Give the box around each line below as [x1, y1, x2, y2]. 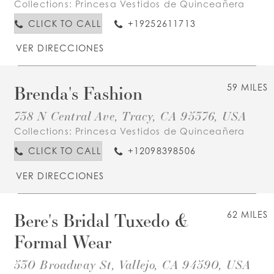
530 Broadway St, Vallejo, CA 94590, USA [13, 256, 251, 273]
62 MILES [226, 209, 268, 220]
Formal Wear [13, 230, 111, 254]
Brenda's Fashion [13, 81, 143, 105]
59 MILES [226, 81, 268, 92]
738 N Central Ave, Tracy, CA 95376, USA [13, 108, 247, 124]
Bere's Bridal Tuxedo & [13, 209, 188, 232]
